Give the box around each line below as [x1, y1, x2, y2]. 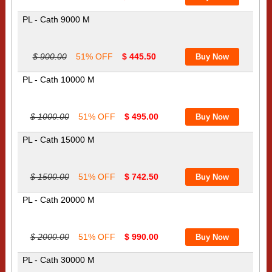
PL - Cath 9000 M [22, 14, 90, 24]
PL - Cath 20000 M [22, 194, 95, 205]
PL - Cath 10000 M [22, 74, 95, 84]
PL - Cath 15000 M [22, 134, 95, 144]
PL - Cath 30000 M [22, 254, 95, 265]
